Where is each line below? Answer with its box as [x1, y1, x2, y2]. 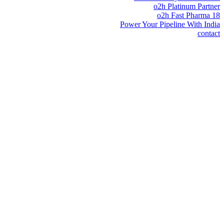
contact [197, 29, 220, 38]
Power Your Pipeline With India [120, 20, 220, 29]
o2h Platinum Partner [153, 2, 220, 11]
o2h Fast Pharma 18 [157, 11, 220, 20]
